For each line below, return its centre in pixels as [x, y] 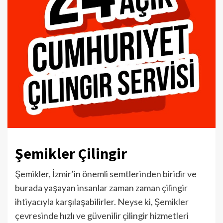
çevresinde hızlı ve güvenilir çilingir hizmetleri [102, 215]
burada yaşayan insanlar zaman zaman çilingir [101, 187]
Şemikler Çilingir [71, 153]
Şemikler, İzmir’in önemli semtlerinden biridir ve [106, 173]
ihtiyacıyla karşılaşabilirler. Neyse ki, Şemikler [102, 201]
